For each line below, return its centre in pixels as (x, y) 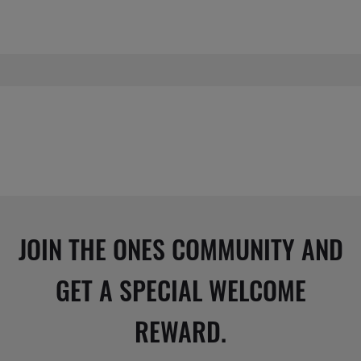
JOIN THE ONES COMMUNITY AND (180, 248)
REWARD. (180, 330)
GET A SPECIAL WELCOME (180, 289)
